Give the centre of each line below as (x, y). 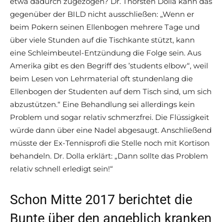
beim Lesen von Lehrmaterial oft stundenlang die (101, 79)
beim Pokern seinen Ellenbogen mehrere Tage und (105, 27)
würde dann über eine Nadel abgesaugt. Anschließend (111, 130)
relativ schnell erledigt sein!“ (61, 169)
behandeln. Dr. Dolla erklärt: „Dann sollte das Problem (109, 156)
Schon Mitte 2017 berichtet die (101, 200)
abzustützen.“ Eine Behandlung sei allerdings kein (102, 105)
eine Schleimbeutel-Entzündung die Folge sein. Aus (106, 53)
